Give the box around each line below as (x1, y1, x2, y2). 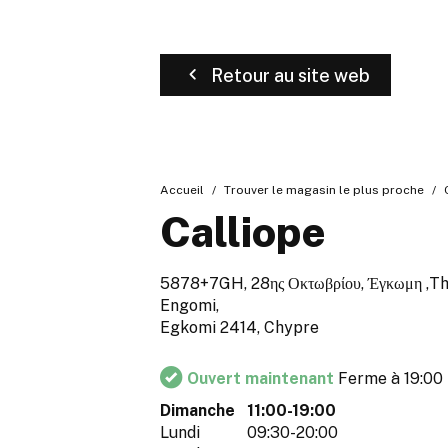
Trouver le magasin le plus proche (224, 183, 424, 197)
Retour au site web (211, 64, 370, 86)
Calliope (160, 207, 326, 257)
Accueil (160, 183, 204, 197)
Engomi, (160, 296, 219, 316)
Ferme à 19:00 (338, 369, 443, 389)
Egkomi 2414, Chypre (160, 318, 319, 338)
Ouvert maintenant (187, 369, 338, 389)
